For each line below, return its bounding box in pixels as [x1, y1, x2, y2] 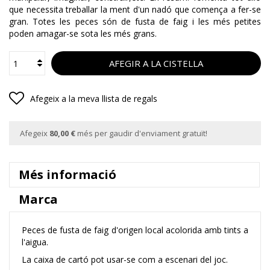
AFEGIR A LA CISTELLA [109, 57, 203, 70]
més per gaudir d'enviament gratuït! [75, 128, 207, 139]
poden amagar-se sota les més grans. [9, 28, 157, 40]
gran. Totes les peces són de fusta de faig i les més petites [9, 16, 261, 28]
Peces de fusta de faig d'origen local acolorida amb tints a [22, 224, 248, 236]
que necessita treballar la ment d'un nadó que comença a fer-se [9, 4, 261, 16]
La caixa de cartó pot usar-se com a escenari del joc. [22, 254, 228, 266]
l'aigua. [22, 236, 48, 248]
